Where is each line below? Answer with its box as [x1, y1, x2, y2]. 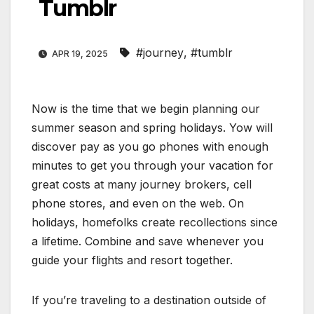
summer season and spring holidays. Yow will [32, 121, 273, 135]
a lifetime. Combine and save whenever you [32, 234, 264, 249]
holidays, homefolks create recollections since [32, 215, 278, 230]
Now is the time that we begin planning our [32, 102, 260, 116]
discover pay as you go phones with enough [32, 139, 268, 154]
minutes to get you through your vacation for [32, 158, 273, 173]
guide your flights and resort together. [32, 253, 233, 268]
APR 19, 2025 [50, 48, 110, 60]
